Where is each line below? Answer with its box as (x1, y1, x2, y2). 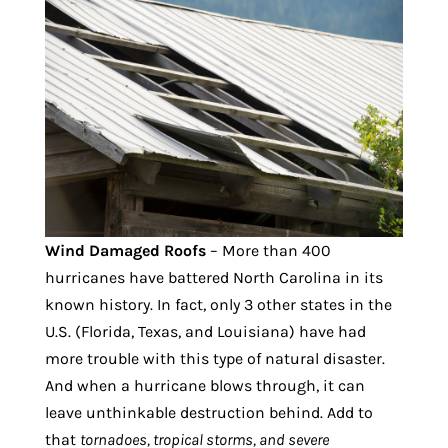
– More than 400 (205, 240, 331, 260)
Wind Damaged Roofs (44, 240, 206, 260)
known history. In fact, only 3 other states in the (44, 294, 392, 314)
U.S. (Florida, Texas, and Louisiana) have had (44, 321, 366, 341)
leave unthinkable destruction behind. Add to (44, 402, 373, 422)
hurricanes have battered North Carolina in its (44, 267, 383, 287)
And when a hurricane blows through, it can (44, 375, 365, 395)
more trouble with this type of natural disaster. (44, 348, 385, 368)
